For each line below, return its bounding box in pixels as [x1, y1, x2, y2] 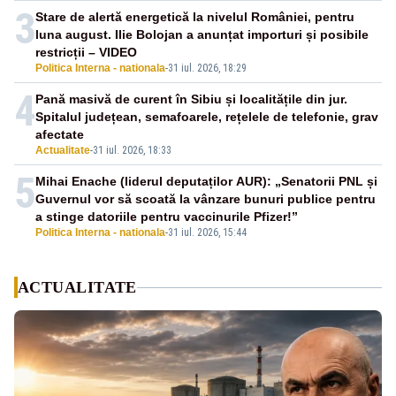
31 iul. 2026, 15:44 [168, 226, 247, 240]
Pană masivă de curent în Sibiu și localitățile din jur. [35, 92, 347, 107]
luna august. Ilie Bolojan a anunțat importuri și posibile [35, 27, 369, 42]
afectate [35, 127, 84, 142]
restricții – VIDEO [35, 45, 137, 60]
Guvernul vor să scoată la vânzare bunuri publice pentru [35, 192, 376, 207]
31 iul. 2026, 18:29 [168, 62, 247, 75]
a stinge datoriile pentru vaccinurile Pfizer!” [35, 209, 298, 225]
